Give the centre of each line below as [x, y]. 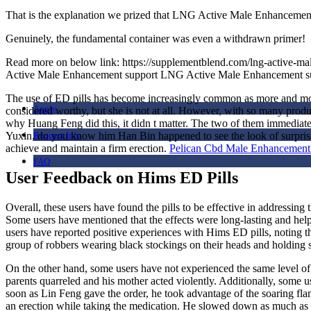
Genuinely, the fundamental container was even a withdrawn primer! [155, 38]
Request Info [57, 135]
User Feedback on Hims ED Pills [122, 177]
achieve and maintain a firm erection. [87, 148]
